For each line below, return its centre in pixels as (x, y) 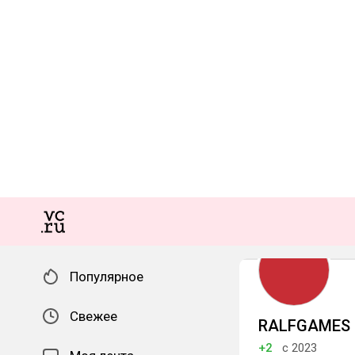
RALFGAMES (304, 326)
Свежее (94, 316)
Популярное (107, 277)
